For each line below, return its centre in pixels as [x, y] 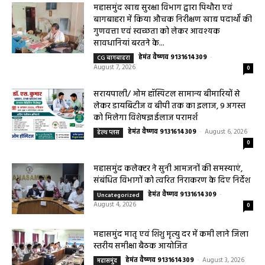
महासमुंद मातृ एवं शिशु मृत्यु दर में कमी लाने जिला [171, 236]
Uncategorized [119, 197]
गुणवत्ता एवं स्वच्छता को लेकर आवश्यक [157, 33]
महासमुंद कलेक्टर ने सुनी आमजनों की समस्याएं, [168, 170]
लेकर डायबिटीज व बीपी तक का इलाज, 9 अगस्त [170, 108]
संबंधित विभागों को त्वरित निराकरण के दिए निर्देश [172, 182]
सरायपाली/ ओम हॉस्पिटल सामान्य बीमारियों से [167, 96]
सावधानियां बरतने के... [129, 45]
